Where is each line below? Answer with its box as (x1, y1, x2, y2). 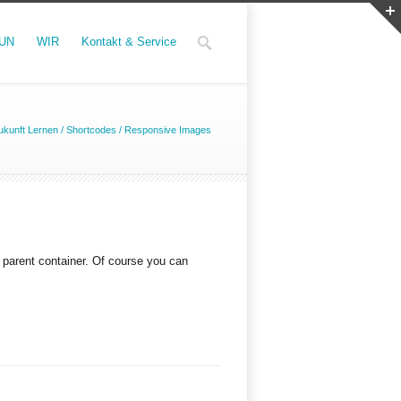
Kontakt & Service (81, 35, 176, 48)
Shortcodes (66, 124, 116, 135)
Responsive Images (124, 124, 211, 135)
